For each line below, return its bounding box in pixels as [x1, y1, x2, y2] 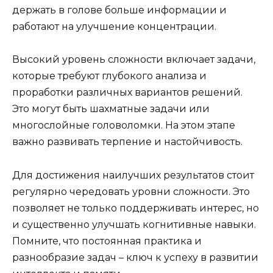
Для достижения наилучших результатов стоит [12, 169, 254, 181]
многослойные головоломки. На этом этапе [12, 119, 235, 132]
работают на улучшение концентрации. [12, 21, 216, 33]
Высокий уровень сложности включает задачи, [12, 54, 255, 66]
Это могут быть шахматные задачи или [12, 103, 210, 115]
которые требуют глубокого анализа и [12, 70, 207, 82]
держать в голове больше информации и [12, 4, 227, 16]
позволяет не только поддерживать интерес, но [12, 202, 259, 214]
